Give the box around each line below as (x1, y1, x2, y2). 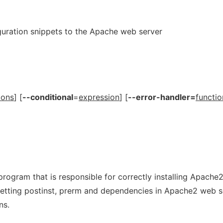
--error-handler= (128, 92, 196, 102)
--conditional (22, 92, 73, 102)
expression (79, 92, 119, 102)
